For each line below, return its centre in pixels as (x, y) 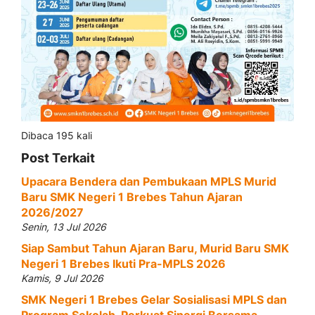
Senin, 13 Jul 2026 (64, 227)
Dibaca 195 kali (57, 136)
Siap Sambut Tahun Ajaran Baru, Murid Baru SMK (155, 249)
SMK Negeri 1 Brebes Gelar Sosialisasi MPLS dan (154, 300)
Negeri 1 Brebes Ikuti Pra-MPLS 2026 (123, 264)
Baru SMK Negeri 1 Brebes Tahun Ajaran (132, 197)
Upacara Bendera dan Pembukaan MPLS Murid (149, 182)
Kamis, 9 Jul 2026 (62, 278)
